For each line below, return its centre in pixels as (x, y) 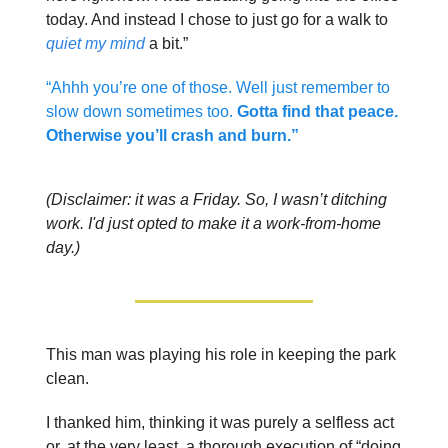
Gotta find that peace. (317, 111)
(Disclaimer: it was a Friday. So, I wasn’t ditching (216, 199)
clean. (67, 378)
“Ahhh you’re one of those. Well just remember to (218, 87)
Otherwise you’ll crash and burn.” (172, 135)
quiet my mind (95, 43)
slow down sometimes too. (141, 111)
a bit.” (166, 43)
